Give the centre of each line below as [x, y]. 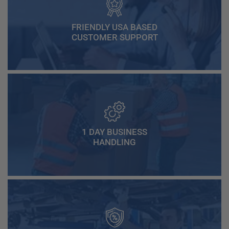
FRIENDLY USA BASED [114, 27]
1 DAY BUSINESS [114, 132]
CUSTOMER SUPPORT [114, 37]
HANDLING [114, 142]
